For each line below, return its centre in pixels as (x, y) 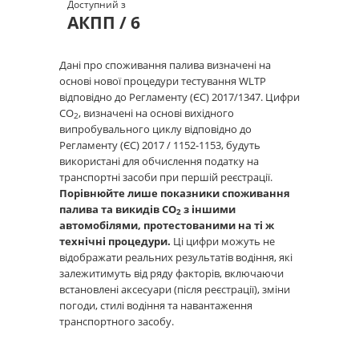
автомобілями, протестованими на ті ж (167, 225)
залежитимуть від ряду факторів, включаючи (171, 273)
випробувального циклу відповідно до (155, 129)
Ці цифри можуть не (223, 241)
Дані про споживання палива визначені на (165, 65)
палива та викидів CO (118, 209)
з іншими (208, 209)
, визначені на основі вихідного (156, 113)
